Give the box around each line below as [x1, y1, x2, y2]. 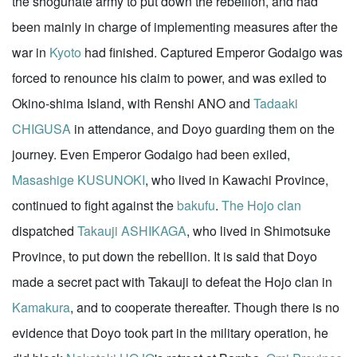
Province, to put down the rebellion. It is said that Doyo [12, 247, 317, 265]
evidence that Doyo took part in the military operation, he [12, 324, 328, 342]
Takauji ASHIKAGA [77, 222, 186, 240]
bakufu [177, 196, 215, 214]
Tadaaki [253, 94, 298, 112]
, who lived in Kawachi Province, [145, 171, 328, 189]
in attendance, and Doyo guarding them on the [71, 120, 335, 138]
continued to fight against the [12, 196, 177, 214]
